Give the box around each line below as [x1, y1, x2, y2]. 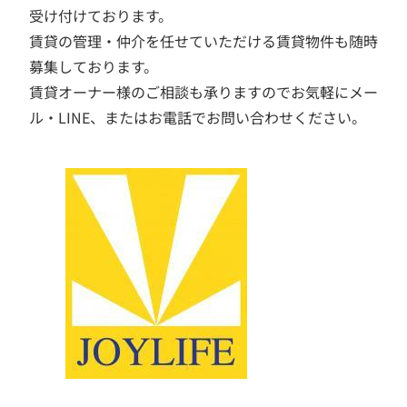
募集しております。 [29, 55, 158, 78]
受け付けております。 [29, 5, 173, 27]
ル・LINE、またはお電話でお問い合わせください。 [29, 106, 366, 129]
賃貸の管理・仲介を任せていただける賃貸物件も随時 [29, 30, 378, 53]
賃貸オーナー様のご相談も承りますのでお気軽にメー [29, 81, 378, 104]
